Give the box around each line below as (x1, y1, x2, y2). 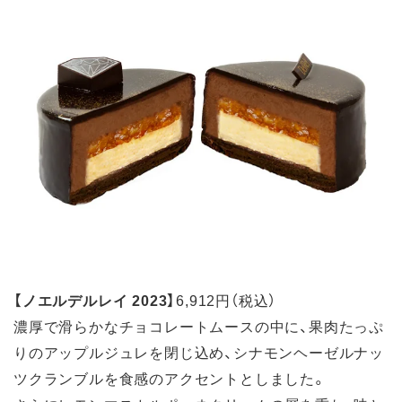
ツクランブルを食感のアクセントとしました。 (13, 367, 328, 389)
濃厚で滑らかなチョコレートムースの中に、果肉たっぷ (13, 315, 384, 337)
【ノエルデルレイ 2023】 (13, 289, 177, 311)
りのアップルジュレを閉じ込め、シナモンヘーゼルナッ (13, 341, 385, 363)
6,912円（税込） (176, 289, 277, 311)
